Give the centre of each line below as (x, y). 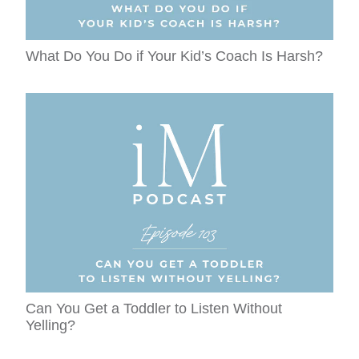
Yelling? (51, 326)
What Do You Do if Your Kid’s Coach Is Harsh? (175, 56)
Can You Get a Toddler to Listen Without (154, 309)
